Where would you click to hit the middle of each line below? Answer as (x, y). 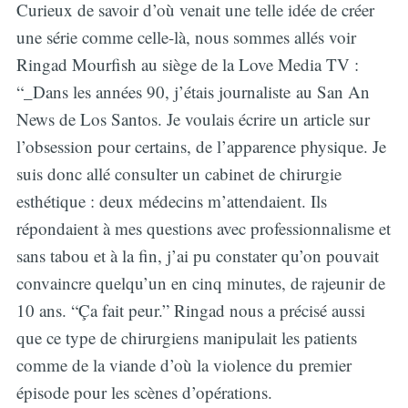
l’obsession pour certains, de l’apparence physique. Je (201, 146)
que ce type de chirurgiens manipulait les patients (186, 337)
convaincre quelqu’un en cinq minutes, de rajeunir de (200, 282)
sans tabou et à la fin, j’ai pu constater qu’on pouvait (197, 255)
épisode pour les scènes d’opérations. (144, 392)
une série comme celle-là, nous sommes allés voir (186, 36)
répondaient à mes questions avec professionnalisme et (203, 228)
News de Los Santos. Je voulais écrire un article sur (193, 118)
